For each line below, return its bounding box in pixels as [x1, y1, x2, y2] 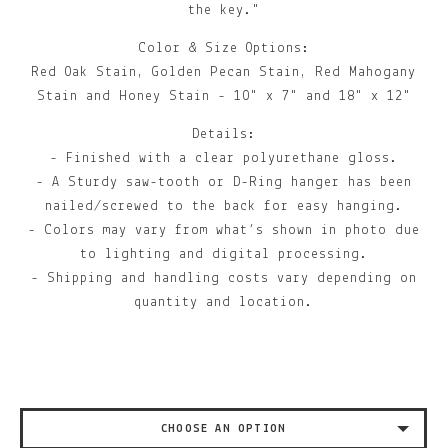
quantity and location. [134, 295, 314, 311]
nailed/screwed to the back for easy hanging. [44, 199, 403, 215]
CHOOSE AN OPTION [160, 423, 287, 436]
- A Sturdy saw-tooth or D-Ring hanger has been [35, 175, 412, 191]
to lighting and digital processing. [79, 247, 368, 263]
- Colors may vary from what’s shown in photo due [27, 223, 420, 239]
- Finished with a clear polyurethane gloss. [49, 151, 398, 167]
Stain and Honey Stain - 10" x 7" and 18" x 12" [36, 89, 411, 105]
